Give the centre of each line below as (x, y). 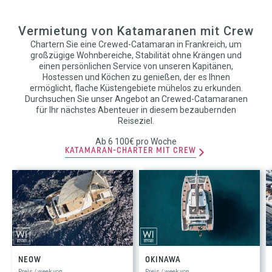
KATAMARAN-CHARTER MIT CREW (131, 151)
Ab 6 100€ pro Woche (136, 141)
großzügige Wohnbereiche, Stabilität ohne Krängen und (136, 55)
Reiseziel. (136, 121)
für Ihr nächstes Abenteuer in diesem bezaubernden (136, 110)
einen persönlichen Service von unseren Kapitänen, (136, 66)
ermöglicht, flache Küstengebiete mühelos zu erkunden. (136, 88)
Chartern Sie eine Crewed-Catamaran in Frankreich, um (136, 44)
